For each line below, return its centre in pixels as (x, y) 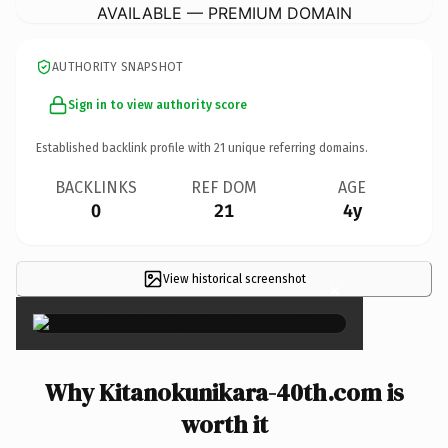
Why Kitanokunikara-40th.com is (224, 392)
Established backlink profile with (125, 147)
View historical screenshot (234, 278)
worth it (224, 424)
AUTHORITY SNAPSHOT (118, 66)
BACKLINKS (96, 187)
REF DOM (224, 187)
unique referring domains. (296, 147)
